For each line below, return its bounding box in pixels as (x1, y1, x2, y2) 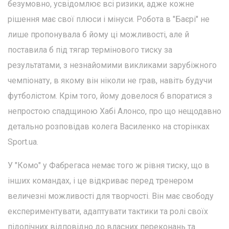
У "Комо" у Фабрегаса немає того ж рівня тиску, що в (8, 161, 210, 171)
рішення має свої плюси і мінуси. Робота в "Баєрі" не (8, 14, 210, 25)
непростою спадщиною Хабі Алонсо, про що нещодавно (8, 106, 221, 117)
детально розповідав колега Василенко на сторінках (8, 122, 210, 132)
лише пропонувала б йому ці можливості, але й (8, 30, 189, 40)
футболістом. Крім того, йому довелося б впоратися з (8, 91, 212, 101)
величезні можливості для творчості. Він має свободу (8, 191, 214, 201)
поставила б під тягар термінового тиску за (8, 45, 172, 55)
